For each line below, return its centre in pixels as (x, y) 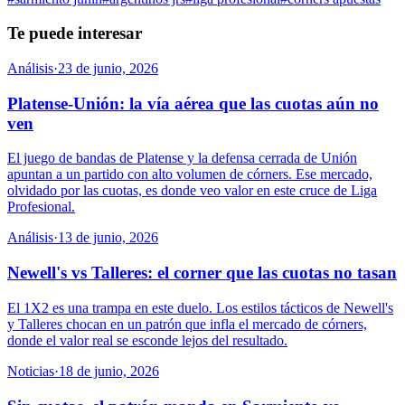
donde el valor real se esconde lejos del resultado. (147, 340)
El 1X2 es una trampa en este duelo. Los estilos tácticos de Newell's (200, 307)
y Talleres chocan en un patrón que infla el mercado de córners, (187, 324)
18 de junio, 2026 (109, 371)
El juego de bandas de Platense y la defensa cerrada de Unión (182, 158)
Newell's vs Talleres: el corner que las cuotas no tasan (202, 273)
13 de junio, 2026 (108, 238)
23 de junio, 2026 (108, 68)
